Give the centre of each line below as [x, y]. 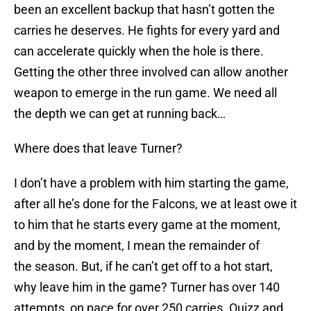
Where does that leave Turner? [98, 149]
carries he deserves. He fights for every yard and [147, 31]
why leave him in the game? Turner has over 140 [147, 287]
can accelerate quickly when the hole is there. [139, 51]
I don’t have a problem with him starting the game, [151, 183]
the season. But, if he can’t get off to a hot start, [143, 267]
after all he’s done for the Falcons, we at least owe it [155, 204]
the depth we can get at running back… [120, 114]
